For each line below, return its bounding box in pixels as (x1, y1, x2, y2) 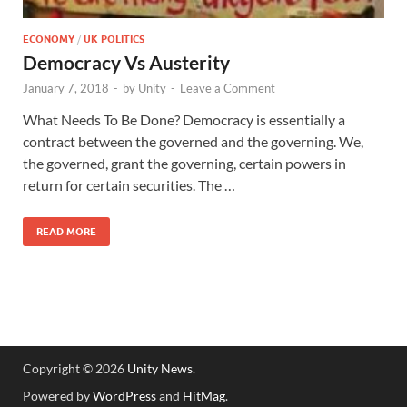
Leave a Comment (180, 80, 275, 95)
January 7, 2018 (23, 80, 109, 95)
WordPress (93, 387, 156, 403)
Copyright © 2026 (23, 360, 127, 376)
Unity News (127, 360, 193, 376)
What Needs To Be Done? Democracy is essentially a (23, 110, 345, 128)
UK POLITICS (84, 32, 144, 45)
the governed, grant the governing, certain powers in (23, 154, 346, 172)
